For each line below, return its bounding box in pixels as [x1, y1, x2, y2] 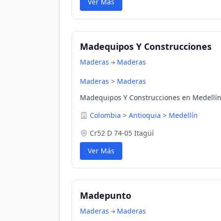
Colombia [90, 110, 121, 120]
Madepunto [80, 189, 131, 201]
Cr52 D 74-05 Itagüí [90, 128, 154, 138]
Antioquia [129, 110, 161, 120]
